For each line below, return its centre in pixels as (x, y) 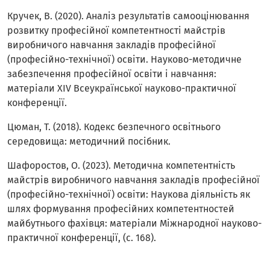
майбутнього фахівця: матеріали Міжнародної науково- (134, 224)
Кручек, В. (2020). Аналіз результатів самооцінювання (128, 16)
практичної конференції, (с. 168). (82, 238)
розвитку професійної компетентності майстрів (116, 31)
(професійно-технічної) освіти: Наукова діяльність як (129, 195)
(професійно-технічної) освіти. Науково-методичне (124, 60)
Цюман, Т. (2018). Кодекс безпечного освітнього (114, 127)
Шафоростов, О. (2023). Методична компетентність (121, 166)
